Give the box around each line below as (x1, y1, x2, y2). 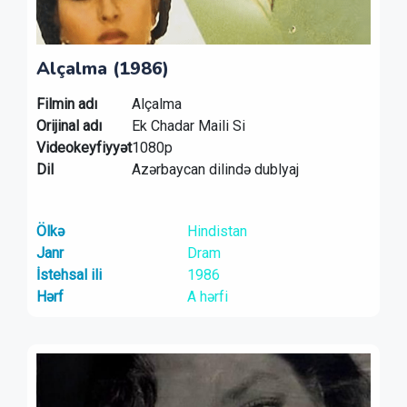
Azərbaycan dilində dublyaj (132, 161, 299, 178)
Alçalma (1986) (36, 56, 169, 81)
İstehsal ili (36, 266, 102, 283)
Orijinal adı (36, 117, 102, 134)
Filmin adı (36, 95, 97, 113)
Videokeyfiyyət (36, 139, 132, 156)
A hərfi (186, 288, 228, 305)
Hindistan (186, 223, 247, 240)
